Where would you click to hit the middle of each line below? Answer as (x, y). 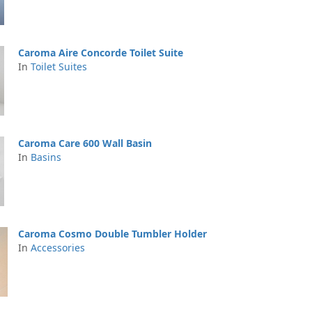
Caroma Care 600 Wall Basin (85, 143)
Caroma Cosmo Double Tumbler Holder (112, 234)
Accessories (58, 248)
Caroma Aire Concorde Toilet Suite (101, 53)
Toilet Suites (59, 67)
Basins (46, 157)
